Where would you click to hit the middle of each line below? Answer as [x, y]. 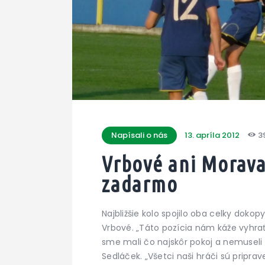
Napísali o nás [139, 135]
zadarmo [140, 185]
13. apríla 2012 [212, 135]
